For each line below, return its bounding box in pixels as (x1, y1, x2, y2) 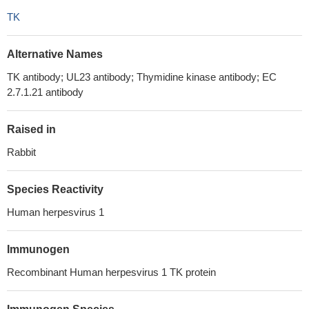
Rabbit (7, 146, 36, 158)
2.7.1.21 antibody (7, 86, 83, 98)
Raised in (7, 123, 56, 135)
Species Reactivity (7, 183, 103, 195)
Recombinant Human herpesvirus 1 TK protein (7, 266, 216, 278)
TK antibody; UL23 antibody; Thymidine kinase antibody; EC (7, 71, 277, 83)
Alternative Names (7, 48, 103, 60)
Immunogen (7, 243, 70, 255)
